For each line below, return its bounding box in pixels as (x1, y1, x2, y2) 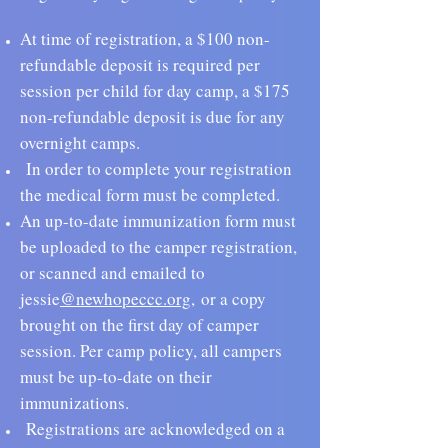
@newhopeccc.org (60, 287, 191, 310)
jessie (20, 287, 60, 310)
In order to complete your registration (20, 157, 292, 180)
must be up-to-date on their (20, 365, 212, 388)
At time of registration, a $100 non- (20, 27, 270, 50)
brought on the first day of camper (20, 313, 259, 336)
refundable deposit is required (20, 53, 233, 76)
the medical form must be (20, 183, 198, 206)
